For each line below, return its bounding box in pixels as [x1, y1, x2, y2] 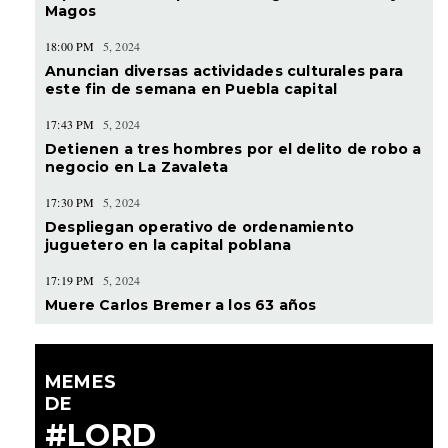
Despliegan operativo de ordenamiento [45, 217, 355, 236]
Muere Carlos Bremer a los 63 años [45, 295, 317, 314]
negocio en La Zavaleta [45, 157, 229, 176]
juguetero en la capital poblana [45, 235, 292, 254]
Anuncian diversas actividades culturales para [45, 61, 404, 80]
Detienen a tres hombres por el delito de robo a [45, 139, 422, 158]
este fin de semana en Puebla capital [45, 79, 338, 98]
